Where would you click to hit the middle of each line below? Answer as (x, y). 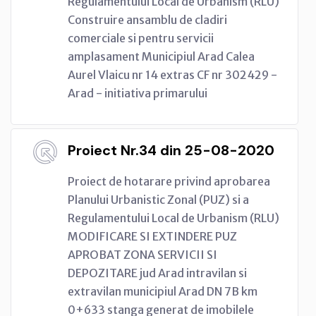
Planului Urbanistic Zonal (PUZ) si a (158, 199)
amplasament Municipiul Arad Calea (161, 56)
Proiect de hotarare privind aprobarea (169, 181)
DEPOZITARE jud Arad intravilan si (157, 273)
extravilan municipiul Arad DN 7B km (163, 291)
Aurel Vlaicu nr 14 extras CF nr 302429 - (172, 74)
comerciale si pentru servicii (141, 38)
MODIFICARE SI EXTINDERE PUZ (152, 236)
